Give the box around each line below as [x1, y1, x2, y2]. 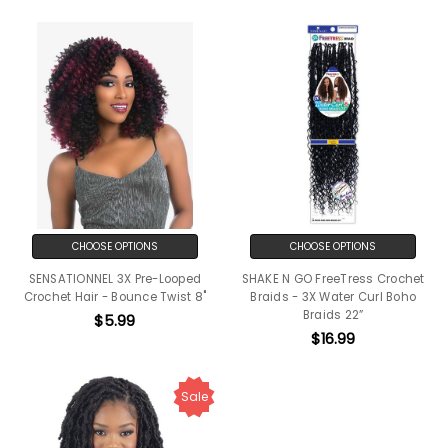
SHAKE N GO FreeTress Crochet [241, 270, 425, 287]
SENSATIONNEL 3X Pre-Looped [28, 270, 202, 287]
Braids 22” [302, 306, 364, 323]
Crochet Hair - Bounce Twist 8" [23, 288, 207, 305]
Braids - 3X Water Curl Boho [250, 288, 416, 305]
